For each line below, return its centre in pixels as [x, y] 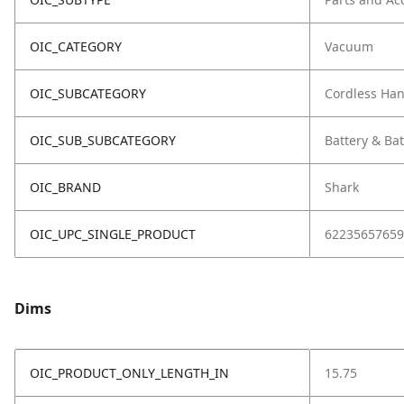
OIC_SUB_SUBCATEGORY [103, 140]
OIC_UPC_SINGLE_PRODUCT [113, 234]
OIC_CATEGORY [76, 46]
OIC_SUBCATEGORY [88, 93]
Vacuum [349, 46]
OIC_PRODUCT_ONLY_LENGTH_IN [129, 373]
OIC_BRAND [65, 187]
